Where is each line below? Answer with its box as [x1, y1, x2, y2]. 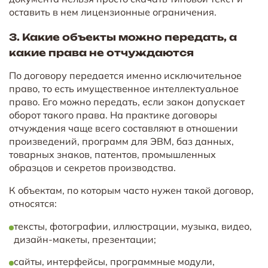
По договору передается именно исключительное [9, 69, 242, 81]
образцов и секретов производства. [9, 161, 176, 173]
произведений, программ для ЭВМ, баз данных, [9, 135, 234, 147]
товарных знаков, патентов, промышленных [9, 148, 216, 160]
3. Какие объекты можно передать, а [9, 31, 237, 43]
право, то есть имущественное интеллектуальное [9, 82, 239, 95]
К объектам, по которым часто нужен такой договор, [9, 184, 254, 196]
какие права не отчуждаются [9, 46, 194, 59]
